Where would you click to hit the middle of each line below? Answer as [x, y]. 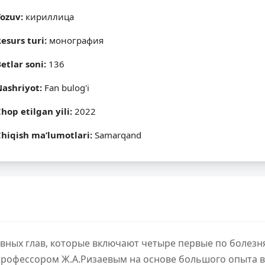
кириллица [49, 17]
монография [76, 40]
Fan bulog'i [67, 88]
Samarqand [118, 135]
